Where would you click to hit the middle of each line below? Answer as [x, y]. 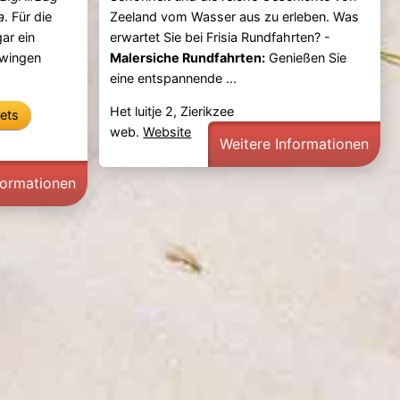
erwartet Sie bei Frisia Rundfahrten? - [221, 37]
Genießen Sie [306, 57]
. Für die [29, 16]
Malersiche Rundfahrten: [188, 57]
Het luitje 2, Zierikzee [172, 111]
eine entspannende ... [174, 78]
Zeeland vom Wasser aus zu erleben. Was [235, 16]
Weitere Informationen [295, 143]
